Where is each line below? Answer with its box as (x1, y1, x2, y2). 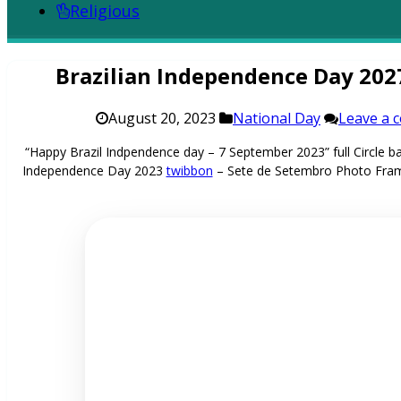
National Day (233, 107, 320, 128)
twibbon (166, 161, 213, 179)
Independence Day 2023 (21, 161, 166, 179)
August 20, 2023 (108, 107, 216, 128)
